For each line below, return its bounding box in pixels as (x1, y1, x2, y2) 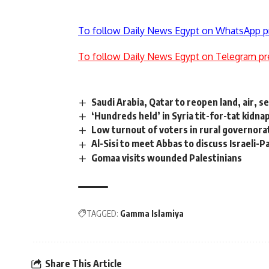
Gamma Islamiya (120, 208, 184, 219)
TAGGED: (86, 208, 118, 219)
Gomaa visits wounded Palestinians (91, 151, 243, 164)
